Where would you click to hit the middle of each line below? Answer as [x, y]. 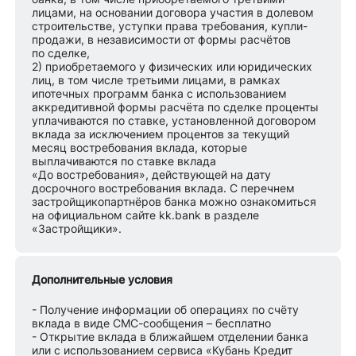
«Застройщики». [77, 229]
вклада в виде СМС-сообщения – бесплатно [152, 323]
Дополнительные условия [103, 279]
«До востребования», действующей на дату [152, 175]
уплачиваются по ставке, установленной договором [174, 121]
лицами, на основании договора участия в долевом [173, 13]
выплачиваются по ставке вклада [124, 161]
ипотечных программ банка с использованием [160, 94]
